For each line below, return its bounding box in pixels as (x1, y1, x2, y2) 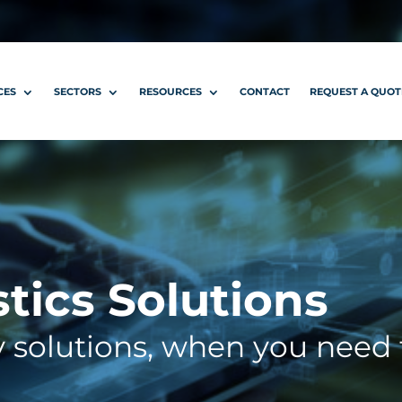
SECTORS (54, 85, 102, 98)
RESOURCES (139, 85, 203, 98)
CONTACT (240, 85, 291, 98)
